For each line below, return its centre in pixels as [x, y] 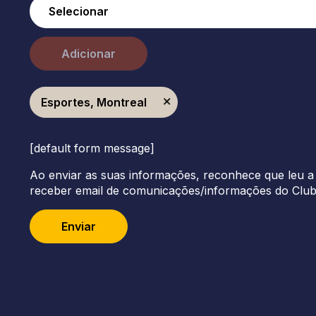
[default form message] [92, 148]
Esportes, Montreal [93, 102]
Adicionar [88, 54]
